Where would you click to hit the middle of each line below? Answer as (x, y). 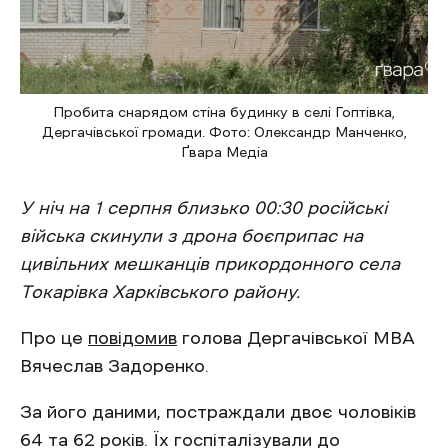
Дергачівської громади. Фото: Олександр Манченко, (224, 132)
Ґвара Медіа (224, 152)
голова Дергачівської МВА (296, 338)
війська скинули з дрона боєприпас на (191, 236)
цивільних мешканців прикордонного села (210, 264)
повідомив (132, 338)
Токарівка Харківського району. (162, 292)
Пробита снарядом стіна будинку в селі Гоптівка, (224, 112)
